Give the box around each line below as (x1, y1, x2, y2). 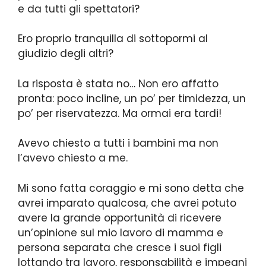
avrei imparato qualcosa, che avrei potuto (18, 195, 236, 210)
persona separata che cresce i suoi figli (18, 240, 221, 255)
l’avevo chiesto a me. (18, 151, 128, 166)
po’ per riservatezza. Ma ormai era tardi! (18, 106, 221, 121)
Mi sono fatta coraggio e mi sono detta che (18, 180, 244, 195)
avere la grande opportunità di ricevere (18, 210, 221, 225)
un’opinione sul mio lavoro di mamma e (18, 225, 223, 240)
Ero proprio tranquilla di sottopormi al (18, 31, 208, 46)
